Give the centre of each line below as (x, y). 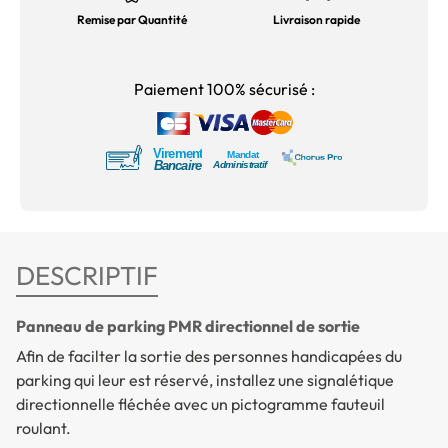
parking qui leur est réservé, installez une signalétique (205, 380)
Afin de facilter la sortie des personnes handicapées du (209, 356)
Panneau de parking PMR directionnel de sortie (188, 326)
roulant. (43, 428)
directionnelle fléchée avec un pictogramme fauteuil (200, 404)
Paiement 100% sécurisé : (224, 88)
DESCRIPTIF (87, 276)
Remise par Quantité (132, 19)
